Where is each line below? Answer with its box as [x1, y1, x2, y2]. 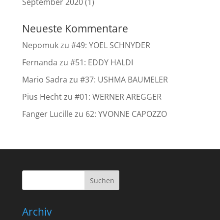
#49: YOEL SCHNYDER [71, 39, 150, 51]
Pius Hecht [22, 91, 62, 102]
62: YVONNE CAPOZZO [85, 108, 167, 119]
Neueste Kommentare [22, 21, 128, 35]
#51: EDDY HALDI [70, 56, 133, 68]
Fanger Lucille [22, 108, 73, 119]
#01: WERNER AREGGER [74, 91, 162, 102]
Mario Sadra [22, 74, 67, 85]
